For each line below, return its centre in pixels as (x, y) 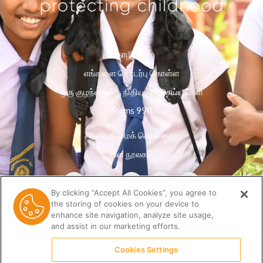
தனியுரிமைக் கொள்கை (131, 135)
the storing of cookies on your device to (125, 204)
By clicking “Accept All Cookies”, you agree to (134, 193)
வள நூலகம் (131, 154)
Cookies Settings (146, 249)
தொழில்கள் (131, 54)
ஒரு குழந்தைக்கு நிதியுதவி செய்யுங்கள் (131, 91)
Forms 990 (131, 110)
